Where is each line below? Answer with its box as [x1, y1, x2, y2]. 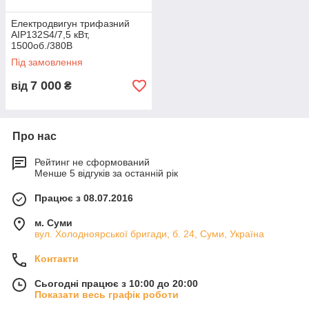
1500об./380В [11, 40, 72, 51]
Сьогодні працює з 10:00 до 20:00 [34, 278, 198, 289]
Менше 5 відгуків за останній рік [34, 168, 178, 179]
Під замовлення [11, 57, 83, 68]
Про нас [12, 130, 57, 142]
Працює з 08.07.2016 [34, 192, 133, 203]
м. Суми [34, 217, 72, 228]
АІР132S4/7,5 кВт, [11, 29, 90, 40]
